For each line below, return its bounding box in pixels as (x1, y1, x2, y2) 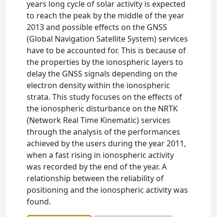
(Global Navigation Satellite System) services (27, 33, 188, 44)
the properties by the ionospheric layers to (27, 57, 184, 67)
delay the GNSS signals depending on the (27, 68, 178, 79)
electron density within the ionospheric (27, 80, 170, 91)
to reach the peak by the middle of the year (27, 10, 185, 21)
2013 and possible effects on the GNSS (27, 22, 168, 32)
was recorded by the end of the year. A (27, 161, 167, 172)
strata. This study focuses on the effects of (27, 92, 183, 102)
